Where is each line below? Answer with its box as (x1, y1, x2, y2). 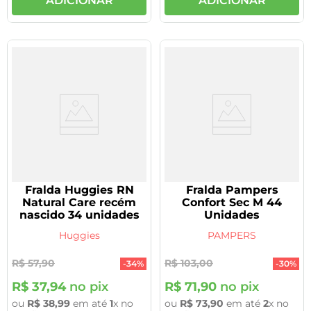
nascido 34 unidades (19, 208, 140, 221)
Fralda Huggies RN (24, 183, 134, 196)
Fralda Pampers (185, 183, 278, 196)
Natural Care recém (22, 195, 136, 209)
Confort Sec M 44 (182, 195, 282, 209)
